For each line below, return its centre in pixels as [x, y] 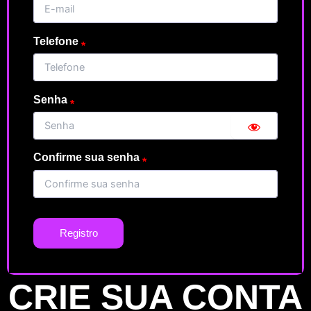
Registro [78, 233]
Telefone [56, 41]
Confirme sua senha [86, 158]
